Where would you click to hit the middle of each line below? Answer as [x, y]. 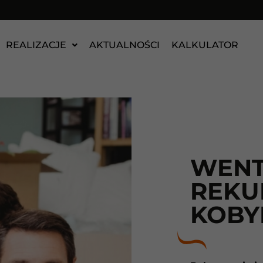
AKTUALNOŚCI [124, 45]
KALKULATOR [205, 45]
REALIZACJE [36, 45]
